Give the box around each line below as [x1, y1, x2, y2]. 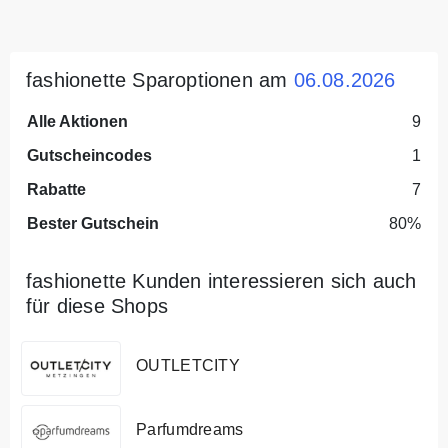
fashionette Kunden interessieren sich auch [26, 269, 417, 292]
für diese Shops [26, 294, 168, 317]
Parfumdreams [136, 421, 244, 438]
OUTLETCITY [136, 357, 240, 374]
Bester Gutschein [27, 214, 159, 232]
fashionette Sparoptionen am [26, 68, 294, 91]
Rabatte [27, 180, 86, 198]
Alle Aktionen [27, 112, 128, 130]
